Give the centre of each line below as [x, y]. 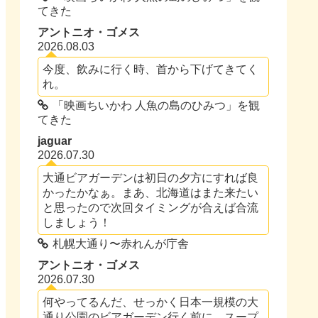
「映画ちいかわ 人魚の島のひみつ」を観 [157, 106]
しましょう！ [77, 223]
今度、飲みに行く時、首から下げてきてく [151, 69]
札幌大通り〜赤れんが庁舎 [121, 244]
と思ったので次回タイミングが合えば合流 [151, 208]
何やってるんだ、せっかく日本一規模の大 [151, 302]
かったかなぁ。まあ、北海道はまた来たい [151, 193]
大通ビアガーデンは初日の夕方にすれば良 [151, 178]
